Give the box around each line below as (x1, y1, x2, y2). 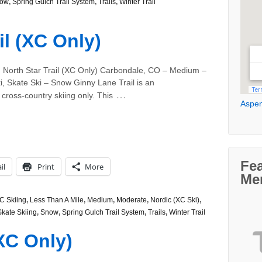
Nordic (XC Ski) (150, 195, 199, 204)
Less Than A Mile (30, 195, 84, 204)
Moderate (116, 195, 147, 204)
